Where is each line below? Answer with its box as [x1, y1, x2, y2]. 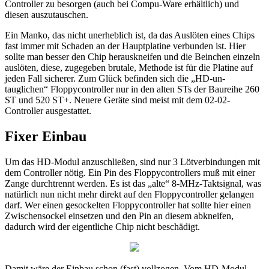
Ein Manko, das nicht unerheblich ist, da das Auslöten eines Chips [5, 29, 255, 40]
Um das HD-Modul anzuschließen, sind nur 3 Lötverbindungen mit [5, 156, 260, 167]
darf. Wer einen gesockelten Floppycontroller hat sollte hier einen [5, 199, 251, 210]
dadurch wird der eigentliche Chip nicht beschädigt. [5, 221, 200, 232]
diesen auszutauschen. [5, 9, 88, 20]
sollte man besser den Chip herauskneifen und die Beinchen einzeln [5, 51, 260, 62]
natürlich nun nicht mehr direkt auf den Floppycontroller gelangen [5, 189, 254, 199]
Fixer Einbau [5, 128, 86, 144]
